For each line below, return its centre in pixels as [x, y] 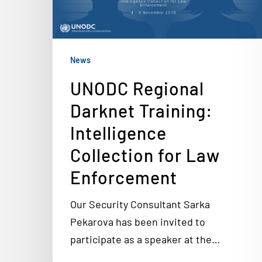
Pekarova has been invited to [138, 222]
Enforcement [124, 177]
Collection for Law [145, 155]
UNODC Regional [137, 88]
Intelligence [118, 133]
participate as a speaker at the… [145, 239]
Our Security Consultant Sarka [140, 204]
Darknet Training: [141, 111]
